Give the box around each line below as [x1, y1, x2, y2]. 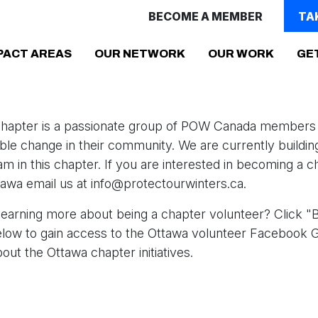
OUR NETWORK [94, 48, 185, 60]
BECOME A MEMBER [148, 9, 263, 23]
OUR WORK [208, 48, 274, 60]
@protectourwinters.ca [111, 176, 243, 191]
